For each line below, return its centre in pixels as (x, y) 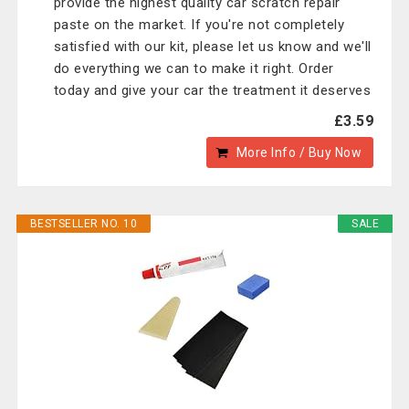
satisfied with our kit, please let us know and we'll (212, 47)
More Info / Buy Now (299, 152)
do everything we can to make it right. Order (194, 68)
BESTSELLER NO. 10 (84, 224)
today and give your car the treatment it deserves (212, 90)
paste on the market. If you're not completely (199, 25)
